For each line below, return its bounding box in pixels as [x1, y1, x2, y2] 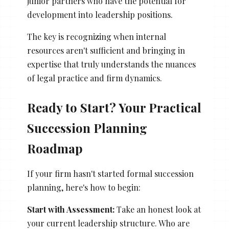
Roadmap [27, 140, 83, 157]
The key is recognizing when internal [27, 31, 166, 42]
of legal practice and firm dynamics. [27, 73, 162, 84]
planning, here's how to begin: [27, 182, 141, 193]
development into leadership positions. [27, 9, 173, 20]
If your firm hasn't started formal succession [27, 168, 194, 179]
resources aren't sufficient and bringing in [27, 45, 185, 56]
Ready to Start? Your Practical [27, 99, 201, 116]
